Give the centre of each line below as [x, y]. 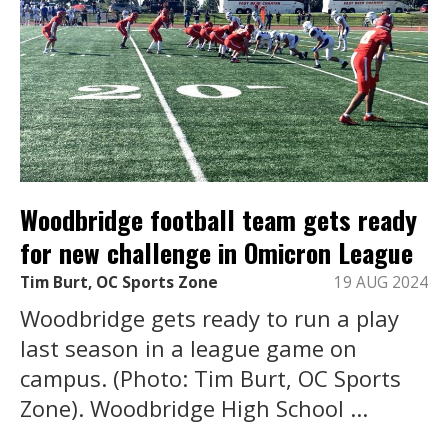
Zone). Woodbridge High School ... [194, 408]
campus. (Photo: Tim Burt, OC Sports [210, 378]
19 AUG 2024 [381, 283]
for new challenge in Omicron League [216, 253]
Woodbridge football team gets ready [218, 220]
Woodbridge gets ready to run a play [209, 318]
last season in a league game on [188, 348]
